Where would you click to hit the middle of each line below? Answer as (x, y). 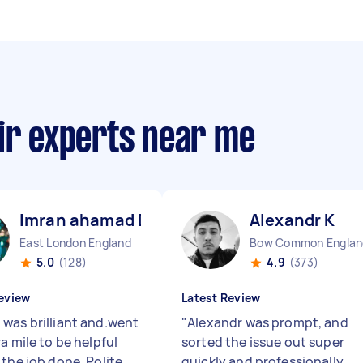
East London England (75, 243)
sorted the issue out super (263, 342)
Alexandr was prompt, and (268, 322)
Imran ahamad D (85, 220)
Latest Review (221, 298)
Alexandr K (293, 220)
